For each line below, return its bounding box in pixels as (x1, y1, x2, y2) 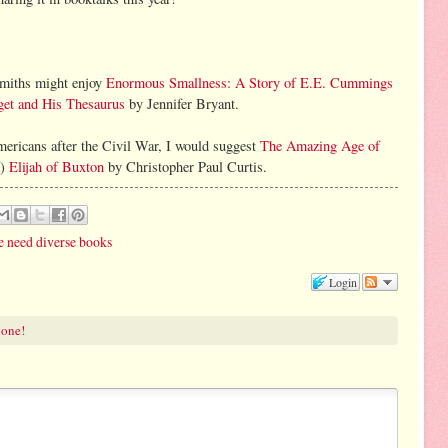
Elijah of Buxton (9, 156, 104, 176)
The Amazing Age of (260, 135, 380, 155)
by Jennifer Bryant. (125, 93, 239, 113)
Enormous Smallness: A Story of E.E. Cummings (106, 72, 393, 92)
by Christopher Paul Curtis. (104, 156, 267, 176)
